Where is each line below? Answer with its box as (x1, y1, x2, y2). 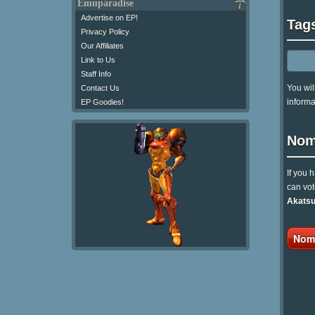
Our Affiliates (81, 41, 124, 50)
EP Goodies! (81, 98, 124, 106)
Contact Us (81, 84, 120, 92)
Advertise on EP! (81, 13, 138, 22)
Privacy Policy (81, 27, 129, 36)
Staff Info (81, 70, 111, 78)
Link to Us (81, 56, 115, 64)
